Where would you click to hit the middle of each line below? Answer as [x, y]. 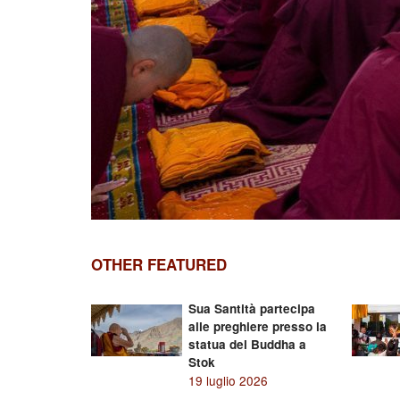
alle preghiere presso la [257, 326]
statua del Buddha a [247, 344]
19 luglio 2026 [228, 380]
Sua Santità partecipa [251, 308]
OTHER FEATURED [159, 264]
